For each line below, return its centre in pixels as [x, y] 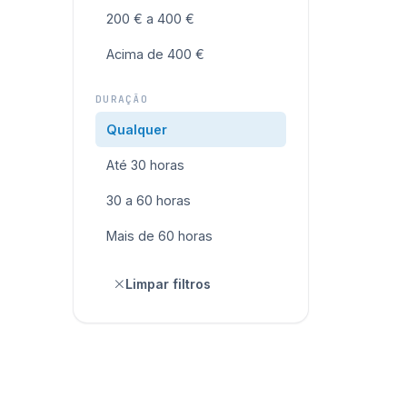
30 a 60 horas [149, 200]
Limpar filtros [168, 284]
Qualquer [137, 129]
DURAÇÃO [122, 99]
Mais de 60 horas [159, 236]
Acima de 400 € [155, 54]
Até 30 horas [145, 165]
